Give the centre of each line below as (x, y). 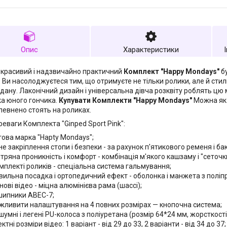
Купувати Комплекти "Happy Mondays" (125, 100)
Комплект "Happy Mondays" (172, 71)
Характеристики (151, 49)
